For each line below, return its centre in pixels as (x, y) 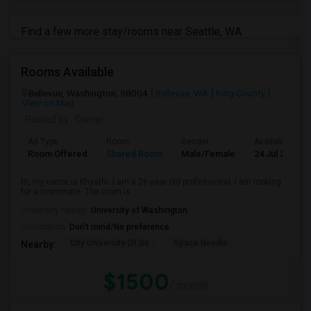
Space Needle (201, 243)
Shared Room (134, 154)
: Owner (86, 119)
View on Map (48, 103)
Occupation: (45, 227)
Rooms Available (67, 72)
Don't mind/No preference (119, 227)
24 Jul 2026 (277, 154)
